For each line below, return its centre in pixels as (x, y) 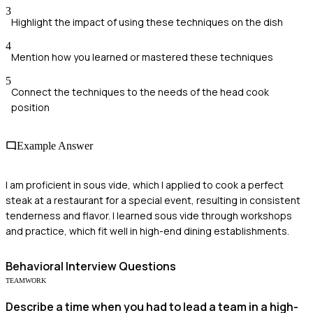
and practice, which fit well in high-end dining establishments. (147, 231)
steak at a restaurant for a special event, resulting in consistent (153, 200)
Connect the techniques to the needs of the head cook (140, 92)
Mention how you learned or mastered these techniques (142, 57)
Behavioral (35, 266)
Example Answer (55, 146)
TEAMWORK (26, 280)
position (30, 108)
